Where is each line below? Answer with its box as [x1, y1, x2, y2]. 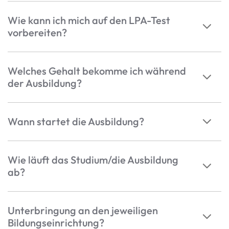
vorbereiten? [8, 26, 67, 39]
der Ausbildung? [8, 77, 82, 90]
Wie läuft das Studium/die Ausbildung [8, 153, 178, 167]
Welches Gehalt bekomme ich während [8, 64, 186, 78]
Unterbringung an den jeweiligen [8, 204, 158, 217]
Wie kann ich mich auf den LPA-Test [8, 14, 170, 27]
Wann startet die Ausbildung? [8, 115, 144, 128]
